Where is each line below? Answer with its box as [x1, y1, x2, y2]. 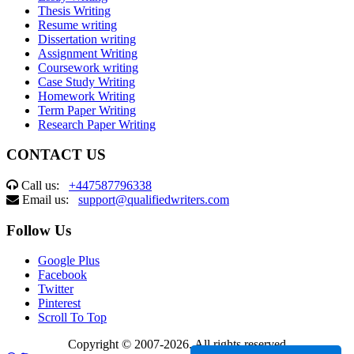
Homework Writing [38, 88, 135, 103]
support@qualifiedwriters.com [78, 192, 229, 206]
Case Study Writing [38, 74, 135, 88]
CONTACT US [6, 146, 106, 164]
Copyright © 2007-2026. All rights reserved [68, 337, 286, 352]
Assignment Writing [38, 46, 137, 60]
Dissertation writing [38, 32, 136, 46]
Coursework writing [38, 60, 138, 74]
